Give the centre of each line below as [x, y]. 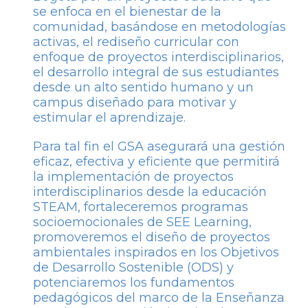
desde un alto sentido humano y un [143, 87]
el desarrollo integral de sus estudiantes [156, 72]
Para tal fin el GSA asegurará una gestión [159, 146]
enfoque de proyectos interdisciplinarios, [158, 57]
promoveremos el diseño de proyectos [152, 237]
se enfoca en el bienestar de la [127, 11]
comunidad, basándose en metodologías [159, 26]
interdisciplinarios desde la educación [150, 191]
